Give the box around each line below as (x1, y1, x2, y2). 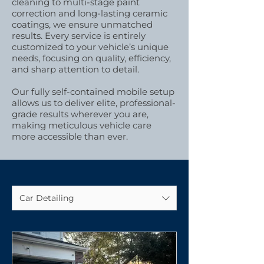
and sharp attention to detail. (12, 64, 139, 75)
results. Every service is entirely (12, 30, 146, 41)
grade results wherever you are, (12, 108, 148, 120)
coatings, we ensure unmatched (12, 19, 153, 30)
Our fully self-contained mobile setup (12, 86, 174, 97)
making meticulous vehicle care (12, 120, 151, 131)
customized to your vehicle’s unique (12, 41, 169, 52)
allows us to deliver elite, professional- (12, 97, 176, 108)
